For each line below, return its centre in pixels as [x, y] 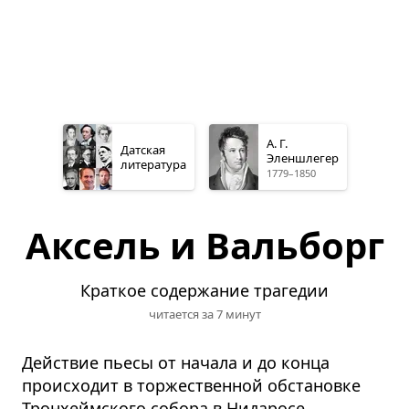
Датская [142, 150]
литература [153, 165]
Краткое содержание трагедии [204, 291]
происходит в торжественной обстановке [191, 386]
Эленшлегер [302, 158]
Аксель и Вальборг [204, 246]
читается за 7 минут [204, 315]
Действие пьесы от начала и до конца [176, 363]
